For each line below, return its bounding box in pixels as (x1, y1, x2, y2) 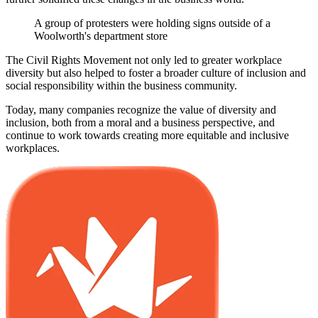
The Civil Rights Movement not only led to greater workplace (6, 53, 282, 66)
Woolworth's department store (34, 29, 168, 42)
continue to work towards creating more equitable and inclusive (6, 128, 289, 141)
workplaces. (6, 141, 60, 154)
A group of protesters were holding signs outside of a (34, 16, 270, 29)
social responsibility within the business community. (6, 79, 237, 92)
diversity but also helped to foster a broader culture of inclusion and (6, 66, 306, 79)
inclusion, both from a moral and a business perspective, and (6, 116, 275, 128)
